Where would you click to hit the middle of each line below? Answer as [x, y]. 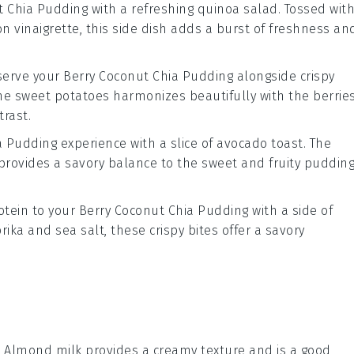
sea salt [80, 231]
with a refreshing [143, 9]
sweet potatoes [62, 96]
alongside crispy [284, 77]
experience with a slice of [137, 144]
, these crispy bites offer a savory [205, 231]
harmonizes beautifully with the [211, 96]
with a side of [290, 211]
